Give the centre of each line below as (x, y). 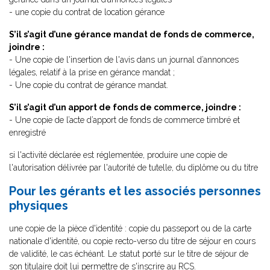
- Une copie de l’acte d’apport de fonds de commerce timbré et (124, 120)
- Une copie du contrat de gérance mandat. (89, 85)
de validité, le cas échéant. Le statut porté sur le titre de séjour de (129, 254)
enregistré (27, 133)
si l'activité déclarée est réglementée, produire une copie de (118, 155)
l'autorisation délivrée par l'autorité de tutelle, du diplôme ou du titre (133, 168)
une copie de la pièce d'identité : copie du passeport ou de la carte (130, 228)
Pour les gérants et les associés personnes (135, 191)
